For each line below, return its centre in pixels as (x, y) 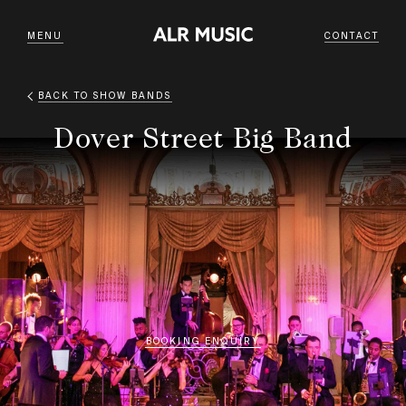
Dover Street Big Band (203, 138)
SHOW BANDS (132, 96)
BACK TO (65, 96)
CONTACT (351, 36)
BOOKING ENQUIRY (203, 341)
